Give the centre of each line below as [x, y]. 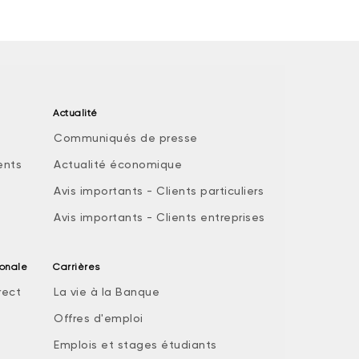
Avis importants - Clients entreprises [159, 217]
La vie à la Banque [107, 292]
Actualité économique [118, 164]
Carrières [77, 267]
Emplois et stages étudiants [135, 345]
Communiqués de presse [126, 138]
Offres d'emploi [99, 318]
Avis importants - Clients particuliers [159, 191]
